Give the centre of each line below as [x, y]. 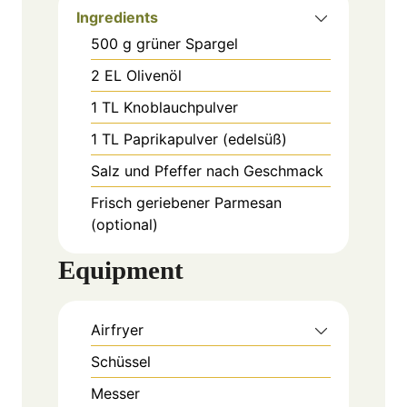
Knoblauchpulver [181, 108]
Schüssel [121, 362]
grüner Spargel [187, 44]
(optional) [124, 225]
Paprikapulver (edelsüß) [205, 139]
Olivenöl [154, 76]
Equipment [121, 270]
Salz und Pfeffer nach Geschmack [207, 171]
